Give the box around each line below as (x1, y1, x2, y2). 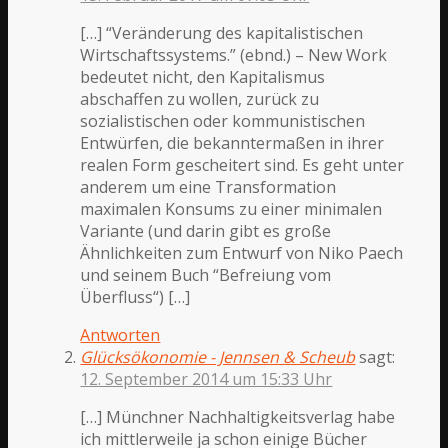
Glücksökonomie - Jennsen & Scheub (80, 346, 356, 369)
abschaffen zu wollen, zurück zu (80, 88, 320, 111)
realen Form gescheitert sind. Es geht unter (80, 154, 405, 177)
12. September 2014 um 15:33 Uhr (80, 368, 333, 391)
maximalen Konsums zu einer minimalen (80, 198, 383, 221)
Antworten (80, 324, 161, 347)
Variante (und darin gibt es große (80, 220, 332, 243)
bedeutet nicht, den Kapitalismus (80, 66, 326, 89)
